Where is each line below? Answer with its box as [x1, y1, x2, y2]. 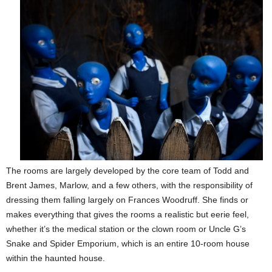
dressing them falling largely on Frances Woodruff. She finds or [6, 194, 248, 205]
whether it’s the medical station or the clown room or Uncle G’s [6, 223, 246, 234]
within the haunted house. [6, 253, 105, 263]
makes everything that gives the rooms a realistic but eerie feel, [6, 209, 249, 219]
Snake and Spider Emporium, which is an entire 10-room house [6, 238, 250, 248]
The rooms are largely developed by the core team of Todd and [6, 165, 249, 175]
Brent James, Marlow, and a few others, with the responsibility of [6, 180, 253, 190]
